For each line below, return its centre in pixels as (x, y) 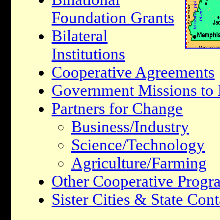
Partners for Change (117, 108)
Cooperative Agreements (133, 72)
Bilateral (80, 36)
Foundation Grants (113, 17)
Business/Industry (130, 126)
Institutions (88, 54)
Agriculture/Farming (139, 163)
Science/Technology (138, 145)
